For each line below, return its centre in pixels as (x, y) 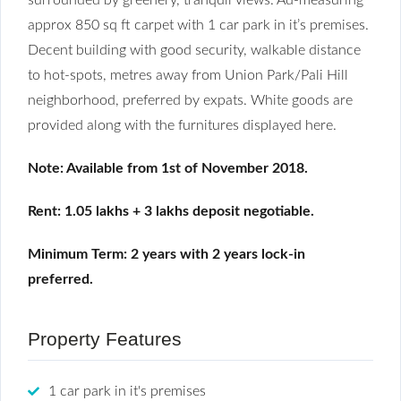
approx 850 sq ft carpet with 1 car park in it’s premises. (198, 25)
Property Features (105, 338)
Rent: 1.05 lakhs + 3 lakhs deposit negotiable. (173, 211)
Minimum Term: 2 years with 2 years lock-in (166, 254)
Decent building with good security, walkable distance (194, 50)
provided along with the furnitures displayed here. (182, 125)
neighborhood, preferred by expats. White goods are (190, 100)
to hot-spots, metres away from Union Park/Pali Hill (188, 75)
